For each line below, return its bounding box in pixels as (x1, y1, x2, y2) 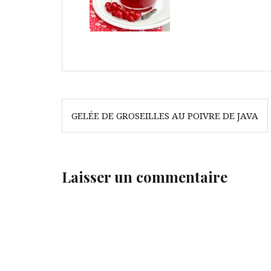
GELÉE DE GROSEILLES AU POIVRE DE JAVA (71, 109, 258, 122)
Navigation (61, 96, 151, 120)
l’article (61, 135, 125, 160)
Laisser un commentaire (62, 167, 227, 186)
